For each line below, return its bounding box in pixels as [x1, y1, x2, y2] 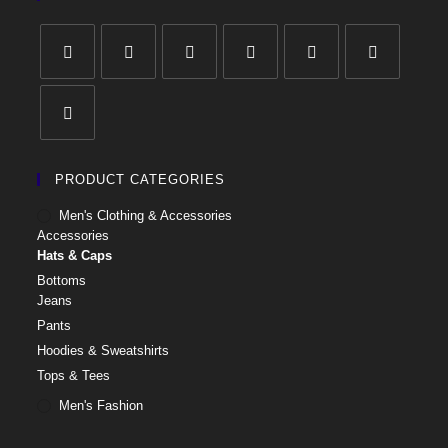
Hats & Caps [37, 247, 113, 263]
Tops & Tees [37, 367, 111, 383]
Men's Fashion [59, 397, 144, 413]
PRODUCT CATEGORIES [55, 171, 226, 187]
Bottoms [37, 272, 87, 288]
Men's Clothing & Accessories [59, 207, 233, 223]
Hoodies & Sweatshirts [37, 342, 170, 358]
